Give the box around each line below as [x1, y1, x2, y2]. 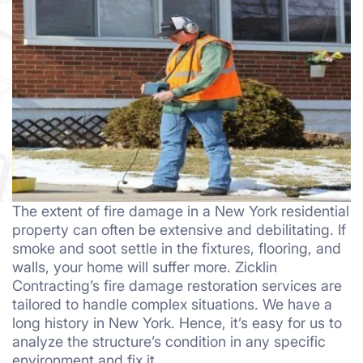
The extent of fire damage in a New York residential [12, 203, 349, 220]
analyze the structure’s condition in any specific [12, 333, 326, 350]
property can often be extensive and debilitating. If [12, 221, 346, 238]
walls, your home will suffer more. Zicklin [12, 258, 277, 275]
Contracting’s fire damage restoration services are [12, 277, 342, 294]
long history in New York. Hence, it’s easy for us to [12, 314, 342, 331]
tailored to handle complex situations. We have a [12, 296, 332, 313]
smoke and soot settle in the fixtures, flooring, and [12, 240, 341, 257]
